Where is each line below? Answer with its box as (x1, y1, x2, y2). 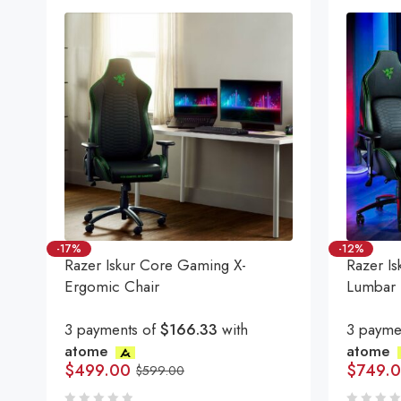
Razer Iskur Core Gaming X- (64, 254, 246, 276)
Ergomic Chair (64, 276, 159, 297)
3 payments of (64, 319, 160, 340)
